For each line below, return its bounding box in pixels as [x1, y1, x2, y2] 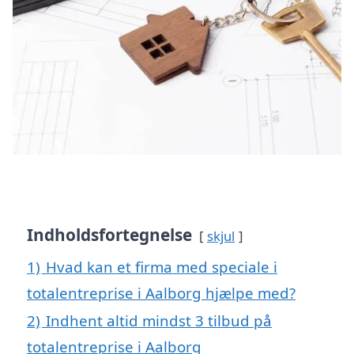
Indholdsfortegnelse [27, 224, 192, 247]
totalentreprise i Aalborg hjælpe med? [27, 283, 296, 303]
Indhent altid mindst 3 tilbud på [46, 311, 272, 331]
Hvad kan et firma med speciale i [46, 257, 277, 277]
